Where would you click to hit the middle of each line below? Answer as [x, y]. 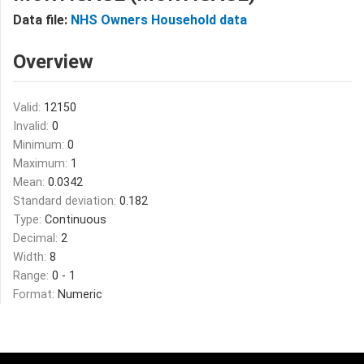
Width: [31, 257]
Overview [53, 62]
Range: [32, 276]
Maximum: [42, 164]
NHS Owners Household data [159, 20]
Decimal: [37, 238]
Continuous [76, 220]
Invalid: [32, 126]
